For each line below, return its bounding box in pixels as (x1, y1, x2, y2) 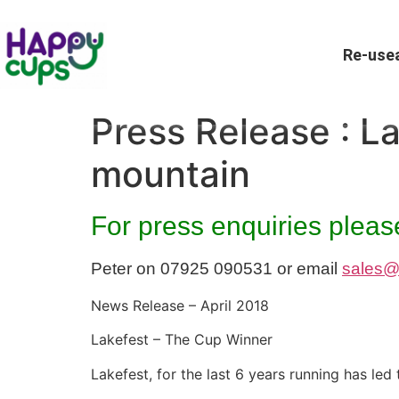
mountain (91, 152, 250, 197)
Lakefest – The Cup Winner (91, 330, 273, 349)
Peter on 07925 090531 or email (91, 259, 342, 279)
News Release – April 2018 (91, 296, 269, 314)
